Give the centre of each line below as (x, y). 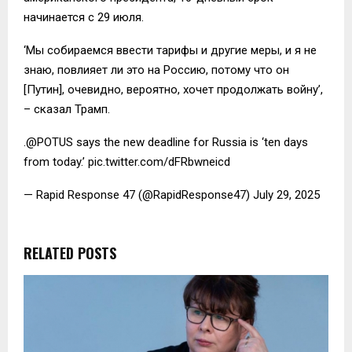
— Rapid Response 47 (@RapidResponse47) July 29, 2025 (172, 194)
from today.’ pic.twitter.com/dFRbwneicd (127, 161)
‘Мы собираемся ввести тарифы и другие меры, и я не (170, 50)
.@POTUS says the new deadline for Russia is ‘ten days (166, 142)
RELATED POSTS (70, 253)
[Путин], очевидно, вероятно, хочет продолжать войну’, (173, 89)
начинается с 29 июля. (84, 17)
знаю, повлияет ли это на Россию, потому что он (156, 70)
